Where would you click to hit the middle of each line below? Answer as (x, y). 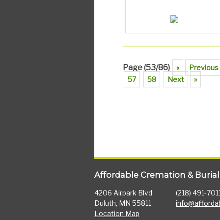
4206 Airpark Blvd (123, 192)
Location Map (117, 213)
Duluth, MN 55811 (123, 203)
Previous (204, 67)
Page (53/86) (146, 67)
